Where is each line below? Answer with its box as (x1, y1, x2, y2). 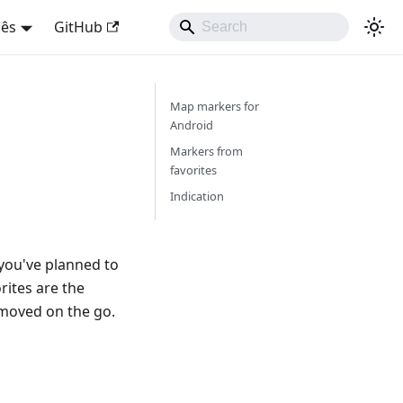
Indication (169, 188, 224, 204)
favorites (169, 162, 217, 178)
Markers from (169, 143, 243, 159)
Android (169, 117, 213, 133)
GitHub (53, 17, 103, 37)
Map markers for (169, 98, 259, 114)
